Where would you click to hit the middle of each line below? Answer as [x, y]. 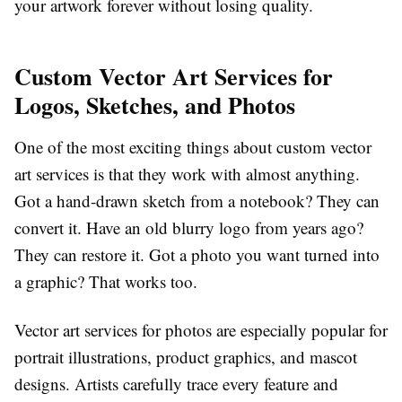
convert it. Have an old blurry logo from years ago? [189, 228]
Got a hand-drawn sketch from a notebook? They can [197, 201]
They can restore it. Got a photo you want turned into [197, 255]
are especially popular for [300, 330]
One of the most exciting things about [145, 147]
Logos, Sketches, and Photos [155, 105]
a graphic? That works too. [106, 282]
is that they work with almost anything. [224, 174]
